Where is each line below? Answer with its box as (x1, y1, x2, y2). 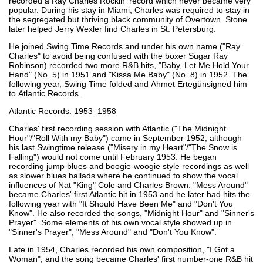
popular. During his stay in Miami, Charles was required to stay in (9, 5, 249, 15)
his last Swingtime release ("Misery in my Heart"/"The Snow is (9, 142, 237, 152)
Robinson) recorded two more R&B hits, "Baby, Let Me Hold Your (9, 60, 249, 70)
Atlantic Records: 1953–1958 (9, 106, 116, 116)
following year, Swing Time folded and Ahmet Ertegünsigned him (9, 79, 247, 89)
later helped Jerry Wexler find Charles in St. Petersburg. (9, 23, 216, 33)
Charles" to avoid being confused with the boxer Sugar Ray (9, 50, 228, 60)
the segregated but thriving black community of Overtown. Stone (9, 14, 247, 24)
